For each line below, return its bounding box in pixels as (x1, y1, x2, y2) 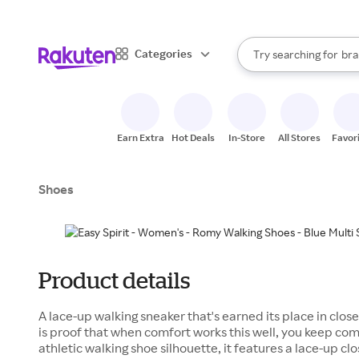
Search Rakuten (236, 54, 316, 68)
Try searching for (253, 47, 338, 61)
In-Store (228, 131, 265, 143)
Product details (38, 268, 190, 292)
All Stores (278, 131, 321, 143)
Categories (135, 46, 192, 60)
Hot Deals (171, 131, 216, 143)
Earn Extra (116, 131, 164, 143)
